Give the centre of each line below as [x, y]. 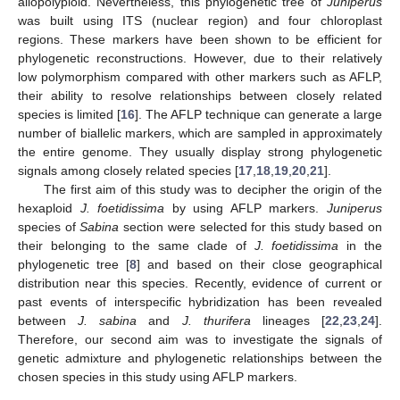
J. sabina [108, 320]
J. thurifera [216, 320]
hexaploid [49, 208]
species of [49, 226]
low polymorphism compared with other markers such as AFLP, [200, 76]
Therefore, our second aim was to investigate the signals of [200, 339]
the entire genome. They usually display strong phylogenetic [200, 151]
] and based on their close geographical [259, 264]
